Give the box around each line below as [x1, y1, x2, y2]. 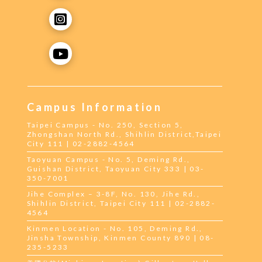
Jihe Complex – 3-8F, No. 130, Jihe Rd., [26, 189, 201, 198]
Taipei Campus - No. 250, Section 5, [26, 120, 184, 129]
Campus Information [26, 100, 163, 113]
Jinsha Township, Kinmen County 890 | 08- [26, 233, 215, 242]
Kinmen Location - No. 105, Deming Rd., [26, 223, 203, 233]
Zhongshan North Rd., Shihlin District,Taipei [26, 129, 222, 139]
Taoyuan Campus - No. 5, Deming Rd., [26, 154, 191, 164]
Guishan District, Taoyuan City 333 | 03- [26, 164, 205, 173]
